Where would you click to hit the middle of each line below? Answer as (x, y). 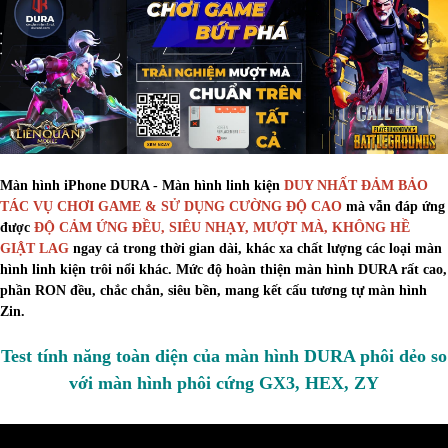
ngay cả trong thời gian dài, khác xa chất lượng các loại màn (255, 248)
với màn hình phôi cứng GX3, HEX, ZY (224, 382)
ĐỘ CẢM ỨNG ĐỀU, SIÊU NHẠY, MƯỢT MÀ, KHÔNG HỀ (222, 227)
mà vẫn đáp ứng (393, 206)
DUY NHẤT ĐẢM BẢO (356, 185)
